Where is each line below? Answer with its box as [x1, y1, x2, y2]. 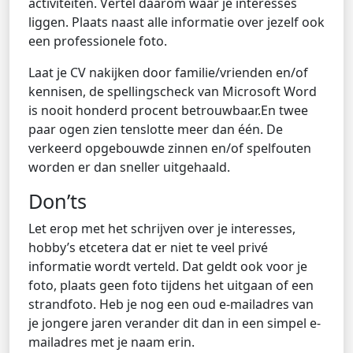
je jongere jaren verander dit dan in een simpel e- [28, 314, 321, 332]
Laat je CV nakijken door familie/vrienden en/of [28, 64, 308, 81]
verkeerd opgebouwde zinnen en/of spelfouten [28, 139, 311, 157]
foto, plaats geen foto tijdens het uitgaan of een [28, 277, 314, 294]
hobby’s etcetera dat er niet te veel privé [28, 239, 268, 256]
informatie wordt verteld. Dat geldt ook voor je [28, 258, 307, 275]
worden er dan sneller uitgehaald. [28, 158, 230, 176]
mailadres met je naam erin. [28, 333, 195, 351]
